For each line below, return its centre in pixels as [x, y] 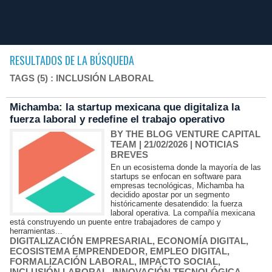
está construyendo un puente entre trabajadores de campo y [115, 222]
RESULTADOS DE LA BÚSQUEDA [72, 60]
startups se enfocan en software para [176, 176]
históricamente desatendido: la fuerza [177, 204]
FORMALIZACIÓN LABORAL [72, 261]
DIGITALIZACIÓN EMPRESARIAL [81, 241]
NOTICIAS [217, 144]
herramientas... [36, 231]
